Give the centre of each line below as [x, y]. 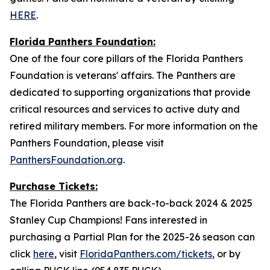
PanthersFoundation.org [66, 160]
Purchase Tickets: [54, 186]
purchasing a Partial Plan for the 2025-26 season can [132, 237]
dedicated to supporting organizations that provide [130, 92]
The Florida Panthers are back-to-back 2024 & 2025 [131, 203]
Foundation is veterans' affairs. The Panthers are [123, 75]
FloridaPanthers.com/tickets [146, 254]
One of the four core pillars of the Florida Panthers [126, 58]
